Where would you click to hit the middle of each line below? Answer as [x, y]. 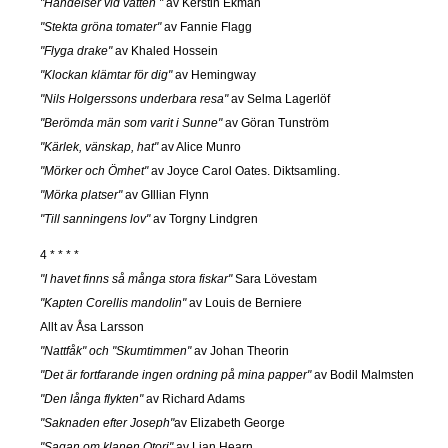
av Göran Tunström [275, 122]
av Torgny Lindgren [204, 218]
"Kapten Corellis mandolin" [113, 302]
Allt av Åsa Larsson [92, 326]
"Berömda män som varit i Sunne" [131, 122]
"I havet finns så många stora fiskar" [136, 278]
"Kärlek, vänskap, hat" [99, 146]
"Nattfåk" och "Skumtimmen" [115, 350]
